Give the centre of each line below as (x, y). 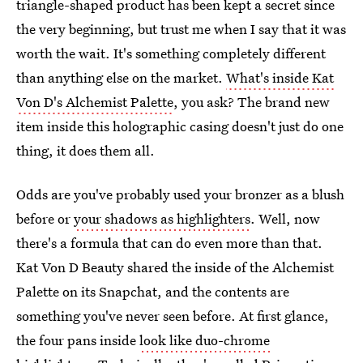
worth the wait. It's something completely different (171, 53)
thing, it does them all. (85, 150)
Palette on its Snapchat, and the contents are (153, 291)
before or (45, 218)
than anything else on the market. (121, 77)
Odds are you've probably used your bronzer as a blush (180, 194)
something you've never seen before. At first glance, (173, 316)
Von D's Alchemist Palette (95, 102)
